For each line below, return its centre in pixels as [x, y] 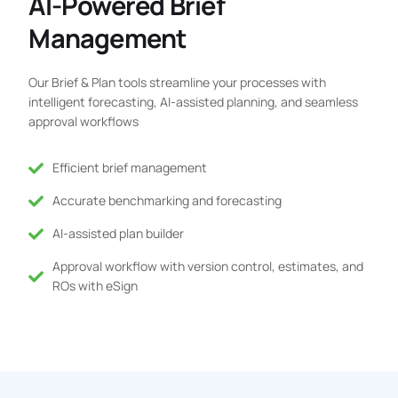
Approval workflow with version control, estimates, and [207, 267]
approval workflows [84, 122]
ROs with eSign [95, 286]
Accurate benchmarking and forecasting [167, 201]
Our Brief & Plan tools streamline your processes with [178, 83]
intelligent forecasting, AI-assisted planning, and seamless [194, 102]
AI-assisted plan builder [118, 234]
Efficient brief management [129, 168]
